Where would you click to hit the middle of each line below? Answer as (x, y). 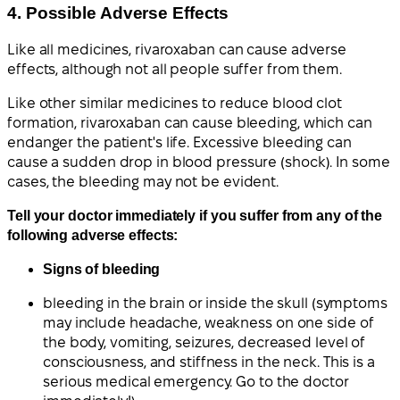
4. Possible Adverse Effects (118, 13)
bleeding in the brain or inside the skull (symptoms (215, 304)
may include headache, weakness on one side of (208, 323)
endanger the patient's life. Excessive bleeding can (179, 143)
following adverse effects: (93, 236)
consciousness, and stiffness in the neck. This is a (209, 362)
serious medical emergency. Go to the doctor (196, 382)
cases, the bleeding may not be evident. (143, 182)
